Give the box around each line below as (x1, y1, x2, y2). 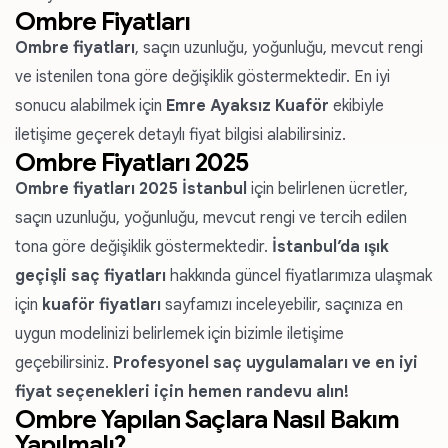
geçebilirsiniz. (15, 353, 113, 373)
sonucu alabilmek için (15, 96, 166, 116)
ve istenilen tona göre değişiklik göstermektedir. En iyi (15, 67, 390, 87)
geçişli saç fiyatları (15, 266, 166, 286)
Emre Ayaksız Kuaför (166, 96, 329, 116)
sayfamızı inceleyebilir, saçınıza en (165, 295, 403, 315)
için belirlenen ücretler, (247, 179, 408, 199)
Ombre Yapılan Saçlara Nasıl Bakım (15, 404, 399, 435)
